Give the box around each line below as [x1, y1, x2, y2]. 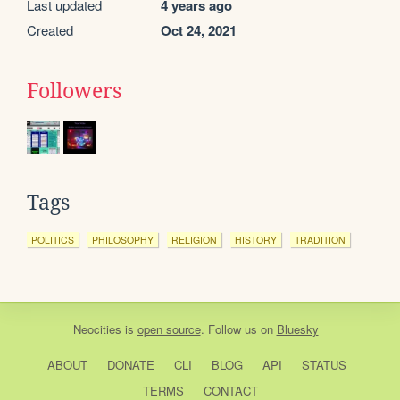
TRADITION [295, 233, 346, 246]
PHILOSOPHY [92, 233, 154, 246]
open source [137, 321, 201, 337]
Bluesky [276, 321, 319, 337]
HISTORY [235, 233, 277, 246]
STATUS [301, 356, 346, 373]
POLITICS [31, 233, 74, 246]
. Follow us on [200, 321, 277, 337]
